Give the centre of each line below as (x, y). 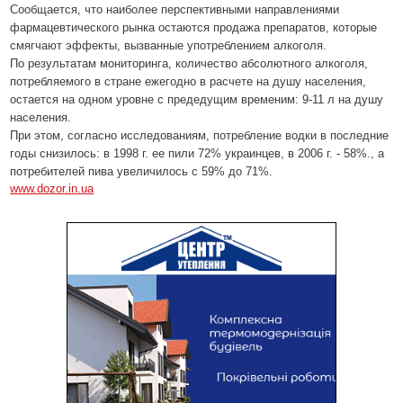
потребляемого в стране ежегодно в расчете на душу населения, (188, 81)
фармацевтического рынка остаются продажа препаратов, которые (194, 27)
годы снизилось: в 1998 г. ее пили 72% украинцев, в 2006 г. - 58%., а (197, 153)
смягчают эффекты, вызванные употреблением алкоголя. (169, 45)
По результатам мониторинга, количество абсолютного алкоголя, (189, 63)
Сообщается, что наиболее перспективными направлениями (175, 9)
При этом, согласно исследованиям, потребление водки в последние (200, 135)
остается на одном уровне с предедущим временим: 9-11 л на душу (197, 99)
